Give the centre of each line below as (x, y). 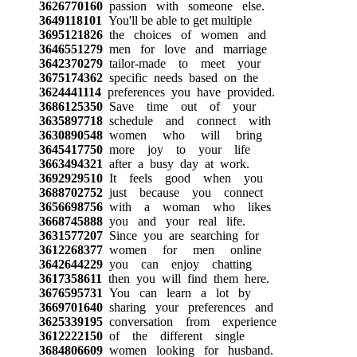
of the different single (173, 335)
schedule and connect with (186, 120)
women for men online (182, 249)
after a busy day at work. (176, 163)
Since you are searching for (180, 235)
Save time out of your (179, 106)
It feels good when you (182, 178)
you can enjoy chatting (177, 264)
